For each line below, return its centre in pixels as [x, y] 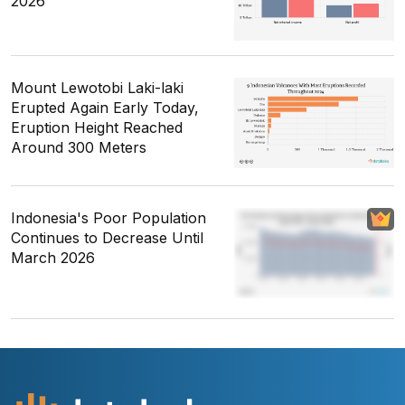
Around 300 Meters [79, 148]
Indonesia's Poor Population [108, 218]
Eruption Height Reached [97, 128]
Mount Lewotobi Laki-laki [97, 88]
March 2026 [53, 258]
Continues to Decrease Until [107, 238]
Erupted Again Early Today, [105, 108]
